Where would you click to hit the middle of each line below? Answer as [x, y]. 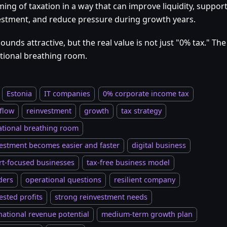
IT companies [67, 93]
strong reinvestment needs [101, 197]
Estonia [19, 93]
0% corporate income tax [146, 93]
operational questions [64, 179]
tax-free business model [128, 162]
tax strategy [142, 110]
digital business [159, 145]
